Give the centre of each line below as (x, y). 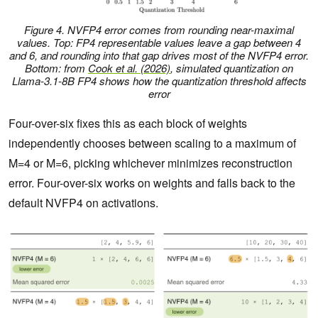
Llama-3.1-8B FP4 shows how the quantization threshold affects (159, 81)
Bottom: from (56, 68)
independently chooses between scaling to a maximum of (152, 143)
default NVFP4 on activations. (83, 203)
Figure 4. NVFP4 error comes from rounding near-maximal (159, 30)
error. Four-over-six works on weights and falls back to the (152, 183)
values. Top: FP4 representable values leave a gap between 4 (159, 43)
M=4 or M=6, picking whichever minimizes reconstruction (150, 163)
